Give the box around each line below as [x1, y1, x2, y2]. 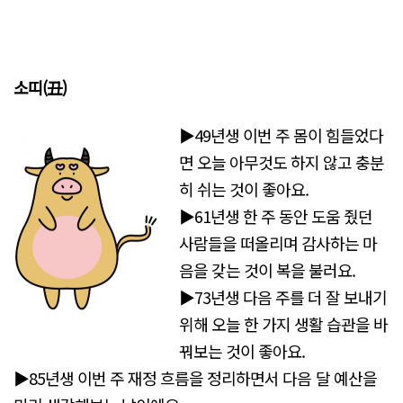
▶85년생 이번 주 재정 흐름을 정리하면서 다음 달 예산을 [13, 366, 377, 390]
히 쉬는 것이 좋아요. [179, 177, 309, 201]
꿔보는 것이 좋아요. [179, 339, 306, 363]
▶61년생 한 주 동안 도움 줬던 [179, 204, 373, 228]
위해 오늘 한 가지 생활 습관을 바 [179, 312, 389, 336]
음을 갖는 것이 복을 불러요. [179, 258, 356, 282]
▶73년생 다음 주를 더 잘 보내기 [179, 285, 388, 309]
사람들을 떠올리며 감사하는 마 [179, 231, 378, 255]
